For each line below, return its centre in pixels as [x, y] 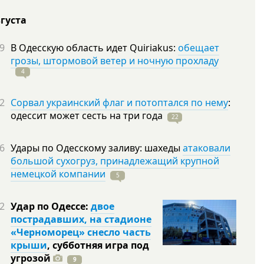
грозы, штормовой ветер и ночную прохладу [115, 61]
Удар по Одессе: [51, 206]
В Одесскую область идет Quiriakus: [94, 48]
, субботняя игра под [98, 245]
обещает [199, 48]
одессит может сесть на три [76, 115]
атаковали [207, 148]
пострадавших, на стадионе [81, 219]
